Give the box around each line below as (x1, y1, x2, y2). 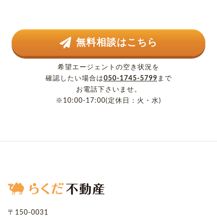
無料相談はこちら (76, 38, 157, 48)
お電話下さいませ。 (76, 86, 141, 93)
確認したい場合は (45, 75, 104, 82)
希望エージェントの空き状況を (58, 64, 159, 71)
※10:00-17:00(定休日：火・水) (56, 97, 161, 105)
